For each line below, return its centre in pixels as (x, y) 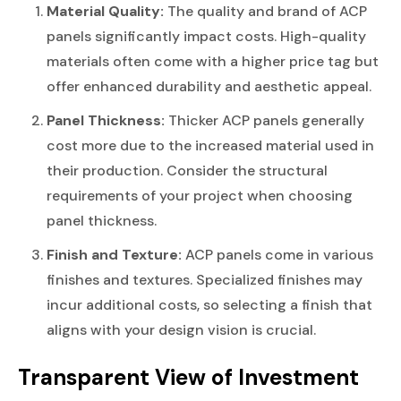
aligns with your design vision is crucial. (181, 329)
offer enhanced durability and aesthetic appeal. (209, 86)
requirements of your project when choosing (200, 195)
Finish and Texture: (114, 254)
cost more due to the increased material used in (210, 145)
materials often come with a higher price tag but (213, 61)
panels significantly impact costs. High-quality (206, 36)
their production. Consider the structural (187, 170)
